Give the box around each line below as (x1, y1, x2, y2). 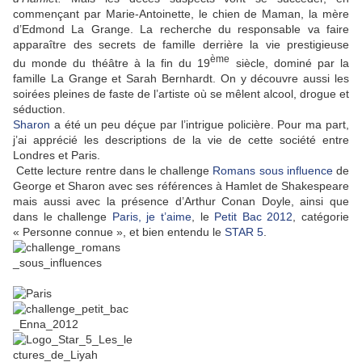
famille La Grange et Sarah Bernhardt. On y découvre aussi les (13, 71, 349, 85)
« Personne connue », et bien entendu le (13, 225, 225, 238)
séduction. (13, 102, 65, 116)
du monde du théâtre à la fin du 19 (13, 56, 211, 69)
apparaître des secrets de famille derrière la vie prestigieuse (13, 38, 349, 52)
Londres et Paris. (13, 148, 100, 162)
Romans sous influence (213, 163, 333, 177)
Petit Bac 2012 (214, 209, 293, 223)
